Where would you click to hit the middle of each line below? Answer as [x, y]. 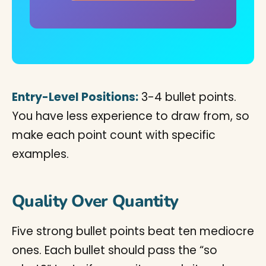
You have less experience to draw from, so [131, 116]
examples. [40, 154]
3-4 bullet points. [187, 97]
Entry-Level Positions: [75, 97]
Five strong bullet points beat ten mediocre [133, 231]
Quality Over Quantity [95, 201]
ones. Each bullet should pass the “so [115, 250]
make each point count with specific [114, 135]
